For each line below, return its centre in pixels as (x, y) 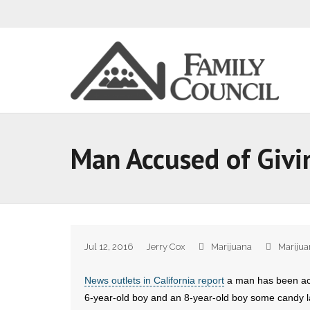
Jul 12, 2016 (109, 247)
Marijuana (231, 247)
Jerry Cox (166, 247)
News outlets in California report (154, 280)
